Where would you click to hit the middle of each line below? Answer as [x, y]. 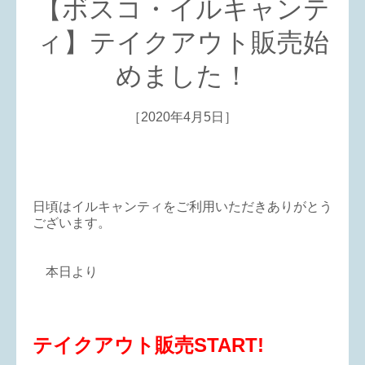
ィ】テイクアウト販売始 [182, 43]
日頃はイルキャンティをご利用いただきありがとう [182, 207]
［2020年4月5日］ [182, 117]
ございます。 [72, 223]
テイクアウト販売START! [148, 345]
